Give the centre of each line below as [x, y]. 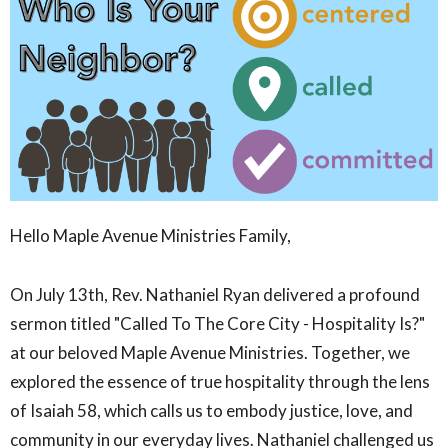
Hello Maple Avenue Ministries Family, [150, 235]
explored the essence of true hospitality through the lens [220, 381]
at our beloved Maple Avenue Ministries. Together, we [210, 352]
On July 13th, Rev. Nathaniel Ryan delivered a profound [215, 294]
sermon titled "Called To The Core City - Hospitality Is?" [217, 323]
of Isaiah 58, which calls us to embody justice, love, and [211, 410]
